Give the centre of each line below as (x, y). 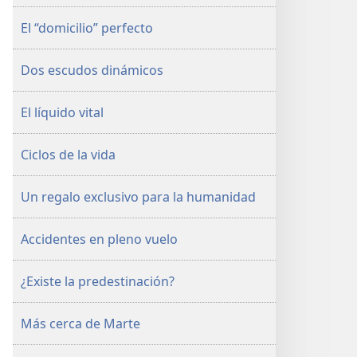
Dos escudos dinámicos (92, 70)
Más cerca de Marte (80, 324)
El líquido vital (62, 112)
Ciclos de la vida (68, 155)
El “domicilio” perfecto (87, 28)
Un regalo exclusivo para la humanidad (138, 197)
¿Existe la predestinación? (98, 281)
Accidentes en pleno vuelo (99, 239)
